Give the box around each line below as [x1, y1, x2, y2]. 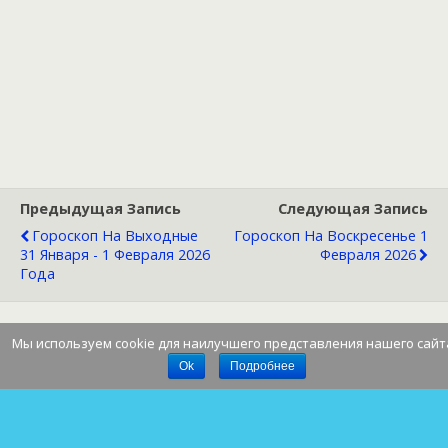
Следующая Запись [278, 199, 428, 219]
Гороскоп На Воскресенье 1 [234, 226, 428, 246]
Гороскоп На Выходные [32, 226, 198, 246]
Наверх [207, 351, 254, 370]
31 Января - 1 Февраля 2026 [20, 245, 210, 265]
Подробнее [230, 359, 295, 374]
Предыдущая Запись [20, 199, 181, 219]
